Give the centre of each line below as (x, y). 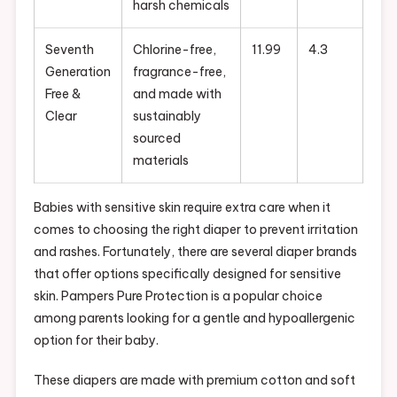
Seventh (69, 49)
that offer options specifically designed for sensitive (187, 273)
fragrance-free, (179, 71)
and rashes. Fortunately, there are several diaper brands (195, 251)
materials (160, 160)
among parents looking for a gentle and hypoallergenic (194, 318)
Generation (78, 71)
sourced (156, 138)
